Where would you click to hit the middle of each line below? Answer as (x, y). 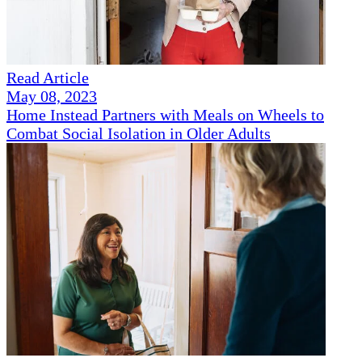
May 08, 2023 (52, 97)
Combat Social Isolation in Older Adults (139, 134)
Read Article (48, 78)
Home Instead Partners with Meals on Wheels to (165, 115)
